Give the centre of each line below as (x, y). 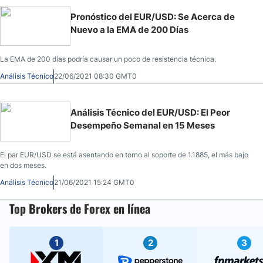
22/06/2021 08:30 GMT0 (95, 76)
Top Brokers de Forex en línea (80, 208)
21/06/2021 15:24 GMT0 (94, 182)
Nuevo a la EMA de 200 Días (129, 29)
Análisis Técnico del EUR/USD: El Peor (150, 112)
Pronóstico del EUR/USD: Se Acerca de (153, 16)
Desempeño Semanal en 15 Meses (143, 125)
